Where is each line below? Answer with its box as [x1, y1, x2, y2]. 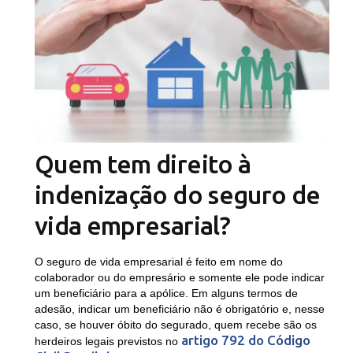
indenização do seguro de [34, 180, 321, 210]
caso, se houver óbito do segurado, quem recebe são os [34, 318, 317, 332]
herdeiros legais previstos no [34, 335, 181, 348]
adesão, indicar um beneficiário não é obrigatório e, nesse [34, 303, 325, 316]
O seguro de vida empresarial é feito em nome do [34, 255, 283, 269]
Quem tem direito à [34, 150, 251, 179]
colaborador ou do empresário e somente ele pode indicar [34, 271, 325, 284]
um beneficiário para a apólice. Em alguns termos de [34, 287, 298, 300]
